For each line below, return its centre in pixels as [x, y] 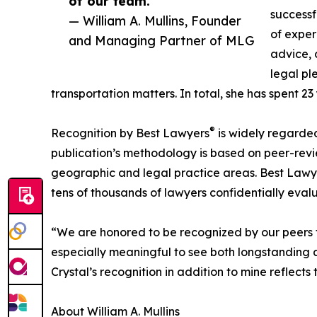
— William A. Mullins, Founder [155, 21]
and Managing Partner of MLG [162, 41]
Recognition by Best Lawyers [130, 133]
